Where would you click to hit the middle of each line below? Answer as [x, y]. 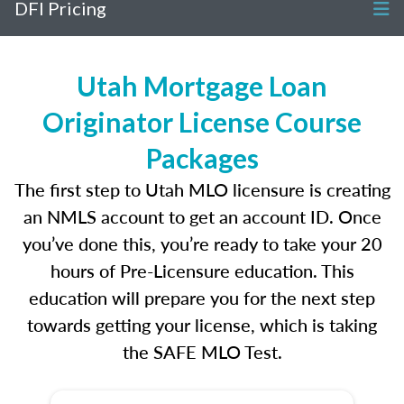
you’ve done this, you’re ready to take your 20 [202, 243]
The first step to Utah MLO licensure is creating [202, 189]
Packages [202, 158]
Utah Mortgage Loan [202, 86]
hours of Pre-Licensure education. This [202, 271]
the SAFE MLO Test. [202, 352]
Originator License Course [202, 122]
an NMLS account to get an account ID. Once [202, 216]
